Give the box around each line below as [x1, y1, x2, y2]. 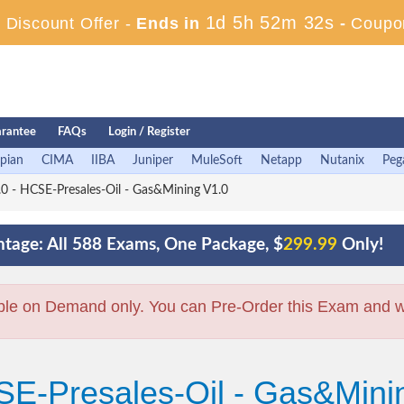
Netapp [261, 154, 302, 167]
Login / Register [108, 126, 190, 138]
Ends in [131, 14, 206, 32]
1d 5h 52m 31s [205, 13, 335, 32]
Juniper [133, 154, 173, 167]
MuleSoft [191, 154, 243, 167]
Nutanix [320, 154, 364, 167]
